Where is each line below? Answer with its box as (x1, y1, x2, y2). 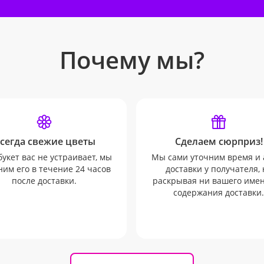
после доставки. (12, 175, 77, 186)
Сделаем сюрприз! (174, 135, 263, 148)
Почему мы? (60, 44, 204, 76)
